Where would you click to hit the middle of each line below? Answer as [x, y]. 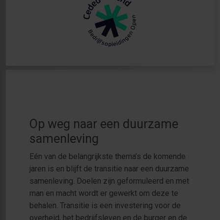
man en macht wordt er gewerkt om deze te [104, 193]
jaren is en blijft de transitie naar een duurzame [109, 168]
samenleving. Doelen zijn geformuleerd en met [109, 181]
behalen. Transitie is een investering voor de [105, 205]
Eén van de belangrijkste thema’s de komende [108, 156]
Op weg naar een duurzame [104, 124]
